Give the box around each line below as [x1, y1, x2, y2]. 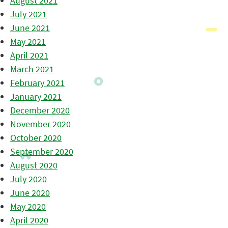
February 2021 [10, 77, 65, 89]
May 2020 [10, 201, 46, 213]
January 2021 [10, 91, 62, 103]
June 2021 [10, 22, 50, 34]
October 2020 [10, 132, 62, 144]
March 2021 [10, 63, 54, 75]
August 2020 [10, 159, 58, 172]
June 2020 [10, 187, 50, 199]
